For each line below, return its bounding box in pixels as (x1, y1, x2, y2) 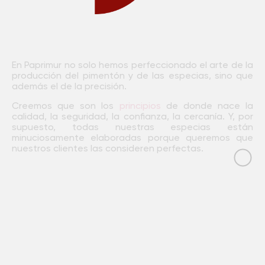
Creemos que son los (12, 101, 119, 111)
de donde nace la (160, 101, 253, 111)
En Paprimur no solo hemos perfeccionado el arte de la (12, 61, 253, 71)
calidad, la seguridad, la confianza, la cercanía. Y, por (12, 112, 253, 122)
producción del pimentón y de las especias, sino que (12, 72, 253, 82)
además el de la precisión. (12, 82, 127, 92)
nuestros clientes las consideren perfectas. (12, 144, 203, 154)
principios (119, 101, 161, 111)
